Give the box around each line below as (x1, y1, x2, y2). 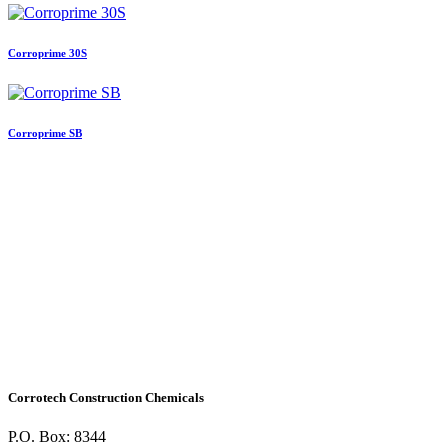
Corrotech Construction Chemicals (8, 389, 204, 405)
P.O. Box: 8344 (8, 427, 106, 445)
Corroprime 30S (8, 46, 87, 59)
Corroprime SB (8, 126, 82, 139)
